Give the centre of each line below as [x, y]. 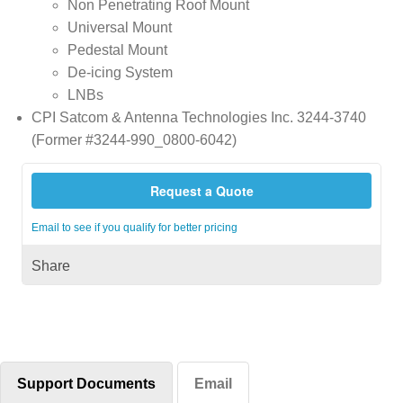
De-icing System [120, 73]
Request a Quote [201, 190]
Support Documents [86, 384]
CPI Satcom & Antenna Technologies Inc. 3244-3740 [198, 118]
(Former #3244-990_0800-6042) [134, 140]
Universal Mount [119, 28]
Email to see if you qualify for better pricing [134, 227]
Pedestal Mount [117, 50]
